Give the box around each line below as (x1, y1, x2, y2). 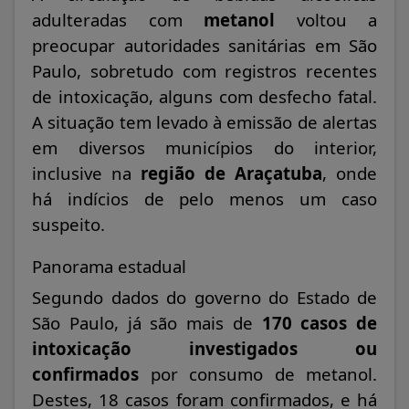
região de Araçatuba (141, 162, 322, 185)
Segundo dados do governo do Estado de (32, 286, 377, 309)
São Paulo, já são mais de (32, 311, 262, 335)
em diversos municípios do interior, (32, 136, 377, 160)
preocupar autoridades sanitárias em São (32, 34, 377, 58)
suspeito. (32, 213, 105, 236)
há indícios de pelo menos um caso (32, 187, 377, 211)
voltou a (275, 8, 377, 32)
